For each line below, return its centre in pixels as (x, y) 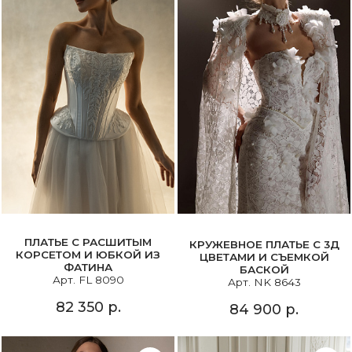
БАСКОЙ (264, 270)
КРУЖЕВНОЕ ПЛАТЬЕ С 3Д (264, 245)
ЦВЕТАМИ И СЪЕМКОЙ (264, 257)
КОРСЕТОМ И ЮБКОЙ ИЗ (88, 255)
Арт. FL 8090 (88, 280)
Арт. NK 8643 (264, 282)
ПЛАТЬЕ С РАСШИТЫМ (88, 242)
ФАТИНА (88, 268)
